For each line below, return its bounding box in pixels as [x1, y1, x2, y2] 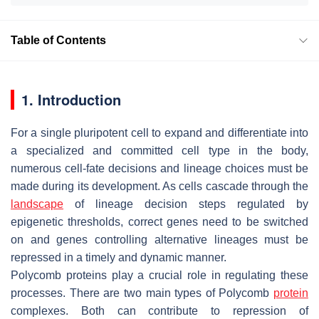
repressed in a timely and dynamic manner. [11, 251, 226, 263]
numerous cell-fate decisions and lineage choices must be [11, 162, 308, 174]
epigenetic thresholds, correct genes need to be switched [11, 215, 308, 228]
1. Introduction [21, 88, 121, 110]
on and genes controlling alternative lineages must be [11, 233, 308, 246]
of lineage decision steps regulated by [63, 197, 308, 210]
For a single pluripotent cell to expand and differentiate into [11, 126, 308, 139]
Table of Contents [11, 33, 106, 46]
